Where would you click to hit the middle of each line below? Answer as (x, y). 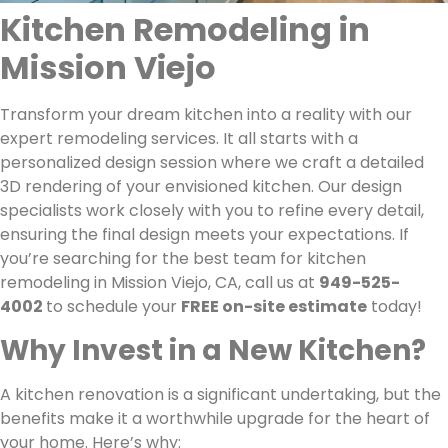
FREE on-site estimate (274, 307)
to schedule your (113, 307)
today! (394, 307)
